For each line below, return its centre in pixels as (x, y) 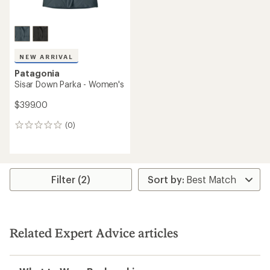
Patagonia (37, 73)
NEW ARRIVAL (47, 57)
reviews (31, 138)
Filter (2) (71, 179)
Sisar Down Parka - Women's (69, 84)
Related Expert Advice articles (94, 233)
